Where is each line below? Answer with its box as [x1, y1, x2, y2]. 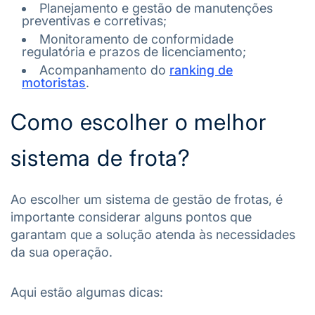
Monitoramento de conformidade [39, 31, 233, 46]
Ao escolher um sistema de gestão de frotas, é [11, 191, 283, 207]
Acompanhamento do [39, 62, 169, 77]
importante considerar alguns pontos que [11, 209, 252, 224]
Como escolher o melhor [11, 108, 266, 136]
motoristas [22, 75, 86, 90]
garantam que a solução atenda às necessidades [11, 226, 295, 242]
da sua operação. [11, 244, 116, 259]
